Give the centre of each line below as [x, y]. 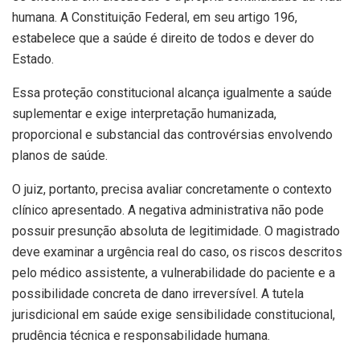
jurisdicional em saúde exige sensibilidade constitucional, [174, 314]
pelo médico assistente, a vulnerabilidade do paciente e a [174, 272]
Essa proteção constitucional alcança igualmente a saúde [172, 92]
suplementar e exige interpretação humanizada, [144, 113]
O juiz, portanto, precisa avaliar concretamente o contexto [172, 189]
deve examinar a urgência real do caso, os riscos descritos [177, 252]
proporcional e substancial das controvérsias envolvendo [172, 134]
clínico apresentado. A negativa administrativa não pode [168, 210]
